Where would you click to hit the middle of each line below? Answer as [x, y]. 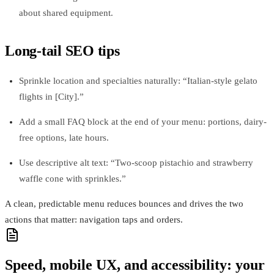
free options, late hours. [64, 137]
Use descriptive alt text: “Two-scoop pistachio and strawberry [136, 162]
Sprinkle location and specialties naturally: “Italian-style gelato [138, 80]
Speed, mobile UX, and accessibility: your [135, 265]
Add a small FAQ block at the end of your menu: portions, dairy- [143, 121]
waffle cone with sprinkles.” [72, 178]
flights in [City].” [51, 96]
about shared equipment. [66, 13]
